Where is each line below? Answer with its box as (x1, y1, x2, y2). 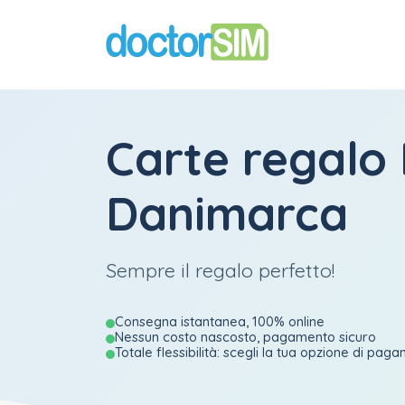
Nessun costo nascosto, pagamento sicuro (115, 328, 376, 345)
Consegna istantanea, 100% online (115, 313, 325, 330)
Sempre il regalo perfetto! (106, 258, 334, 282)
